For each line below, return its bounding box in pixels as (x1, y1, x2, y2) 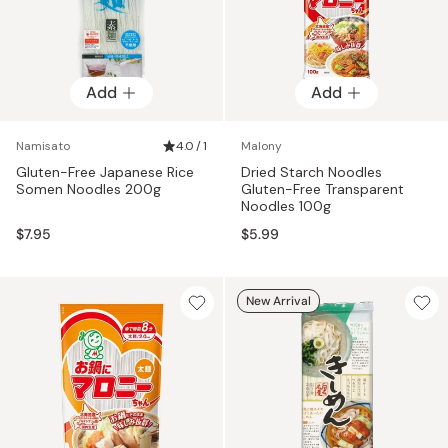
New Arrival (246, 292, 311, 309)
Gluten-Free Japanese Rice (16, 162, 194, 181)
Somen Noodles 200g (16, 179, 161, 198)
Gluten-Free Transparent (241, 179, 404, 198)
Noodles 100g (241, 196, 331, 215)
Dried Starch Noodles (241, 162, 382, 181)
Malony (241, 137, 282, 154)
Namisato (16, 137, 70, 154)
